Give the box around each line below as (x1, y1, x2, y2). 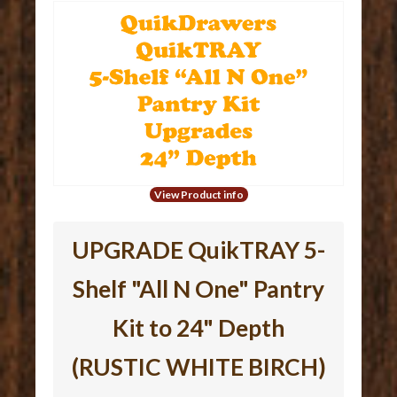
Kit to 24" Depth (113, 314, 284, 343)
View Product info (153, 188, 244, 202)
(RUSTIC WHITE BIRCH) (71, 353, 326, 382)
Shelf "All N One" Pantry (73, 275, 324, 304)
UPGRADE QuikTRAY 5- (72, 236, 325, 265)
